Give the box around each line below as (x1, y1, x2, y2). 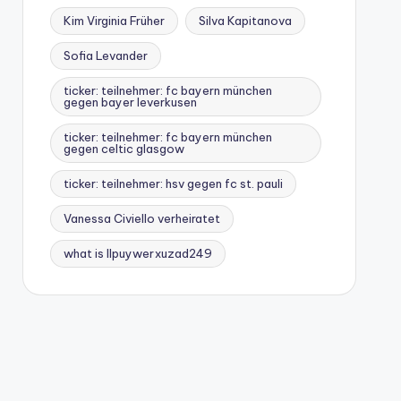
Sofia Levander (63, 48, 148, 63)
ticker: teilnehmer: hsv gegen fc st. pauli (63, 176, 283, 191)
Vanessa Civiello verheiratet (63, 211, 220, 226)
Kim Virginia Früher (63, 13, 165, 28)
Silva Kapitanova (198, 13, 292, 28)
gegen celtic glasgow (63, 141, 184, 156)
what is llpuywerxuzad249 (63, 246, 212, 260)
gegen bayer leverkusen (63, 95, 197, 109)
